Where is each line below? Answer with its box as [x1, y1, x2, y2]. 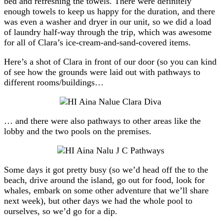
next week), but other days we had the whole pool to [4, 195, 192, 206]
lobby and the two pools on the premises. [4, 126, 151, 136]
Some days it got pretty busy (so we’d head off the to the [4, 164, 208, 175]
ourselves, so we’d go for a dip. [4, 206, 117, 216]
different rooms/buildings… [4, 77, 104, 87]
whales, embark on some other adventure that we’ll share [4, 185, 209, 195]
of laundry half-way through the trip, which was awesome [4, 27, 212, 37]
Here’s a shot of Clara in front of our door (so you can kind [4, 56, 217, 67]
